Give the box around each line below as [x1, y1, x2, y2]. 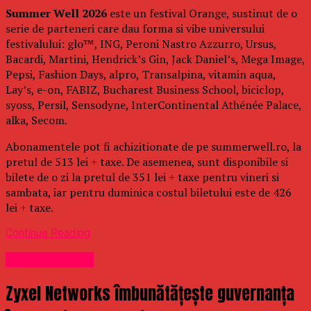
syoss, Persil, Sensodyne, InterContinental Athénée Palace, [6, 96, 301, 112]
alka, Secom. [6, 112, 67, 128]
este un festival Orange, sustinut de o [107, 5, 297, 21]
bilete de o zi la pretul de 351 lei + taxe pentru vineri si [6, 169, 279, 185]
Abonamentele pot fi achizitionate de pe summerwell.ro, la [6, 138, 301, 154]
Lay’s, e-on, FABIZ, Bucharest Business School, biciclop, [6, 81, 284, 97]
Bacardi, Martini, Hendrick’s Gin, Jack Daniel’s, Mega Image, [6, 51, 305, 67]
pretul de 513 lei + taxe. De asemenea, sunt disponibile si [6, 153, 288, 169]
